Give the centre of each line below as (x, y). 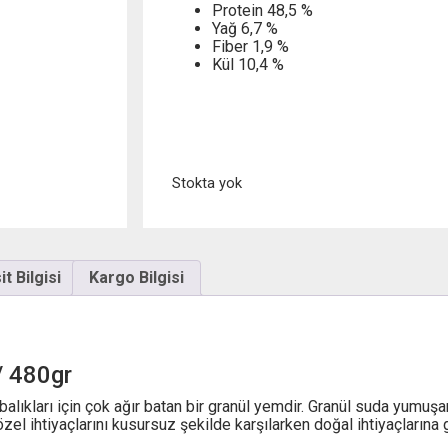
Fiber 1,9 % (250, 47)
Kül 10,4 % (247, 65)
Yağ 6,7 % (244, 29)
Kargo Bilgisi (136, 277)
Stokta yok (206, 183)
